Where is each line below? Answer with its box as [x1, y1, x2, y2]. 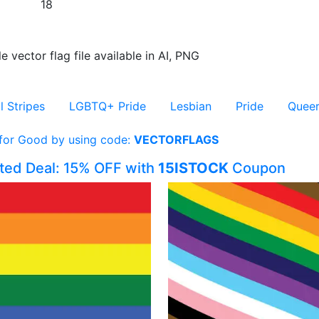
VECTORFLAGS [133, 132, 219, 147]
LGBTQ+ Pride [69, 99, 146, 113]
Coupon [229, 159, 286, 177]
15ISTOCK [158, 159, 229, 177]
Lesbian [170, 99, 211, 113]
